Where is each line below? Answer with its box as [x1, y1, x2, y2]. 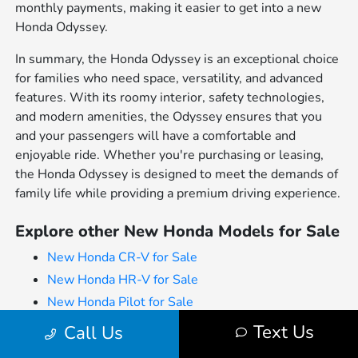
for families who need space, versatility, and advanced [15, 69, 324, 87]
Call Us [63, 320, 123, 345]
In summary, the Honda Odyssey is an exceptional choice [15, 50, 340, 68]
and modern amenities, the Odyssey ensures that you [15, 107, 323, 125]
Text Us [253, 320, 314, 344]
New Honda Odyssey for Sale [47, 315, 217, 333]
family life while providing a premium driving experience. [15, 184, 341, 202]
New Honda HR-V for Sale [47, 270, 199, 288]
